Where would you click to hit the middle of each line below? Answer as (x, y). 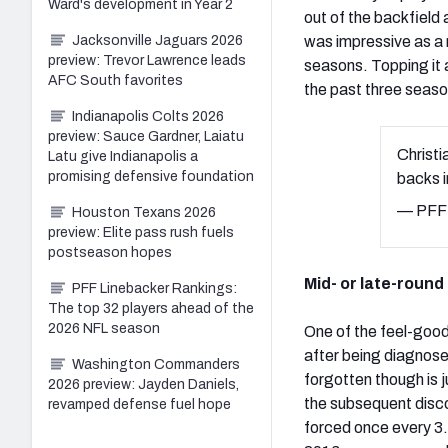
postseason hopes (110, 252)
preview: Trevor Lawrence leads (147, 60)
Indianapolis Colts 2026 (148, 116)
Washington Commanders (156, 364)
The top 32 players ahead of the (151, 308)
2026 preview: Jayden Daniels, (143, 384)
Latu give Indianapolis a (123, 156)
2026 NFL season (104, 328)
